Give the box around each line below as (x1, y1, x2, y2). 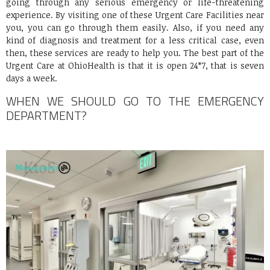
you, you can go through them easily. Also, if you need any (6, 22, 264, 34)
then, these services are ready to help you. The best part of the (6, 47, 264, 59)
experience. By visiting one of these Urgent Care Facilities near (6, 9, 264, 21)
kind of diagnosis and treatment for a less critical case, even (6, 34, 264, 46)
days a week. (6, 72, 57, 84)
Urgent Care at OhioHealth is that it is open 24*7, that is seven (6, 60, 264, 72)
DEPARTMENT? (6, 106, 87, 125)
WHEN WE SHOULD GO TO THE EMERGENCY (6, 92, 264, 111)
